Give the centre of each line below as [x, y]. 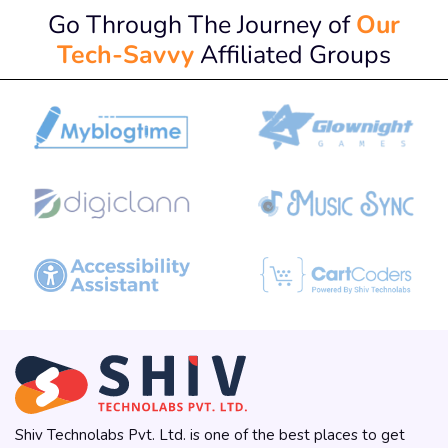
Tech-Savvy [125, 54]
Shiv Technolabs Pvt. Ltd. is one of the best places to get [210, 435]
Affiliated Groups [292, 54]
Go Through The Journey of [202, 24]
